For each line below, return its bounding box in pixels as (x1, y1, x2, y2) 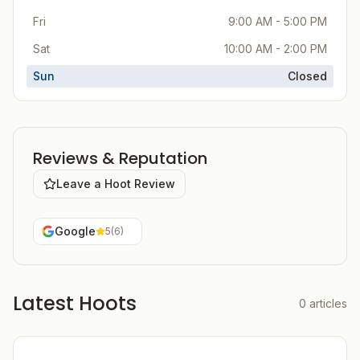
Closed (288, 69, 327, 83)
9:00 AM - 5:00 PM (228, 14, 327, 28)
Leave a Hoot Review (56, 177, 175, 190)
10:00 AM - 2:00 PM (224, 42, 327, 55)
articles (309, 297, 347, 310)
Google (55, 224, 96, 238)
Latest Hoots (13, 290, 137, 317)
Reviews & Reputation (33, 147, 207, 170)
